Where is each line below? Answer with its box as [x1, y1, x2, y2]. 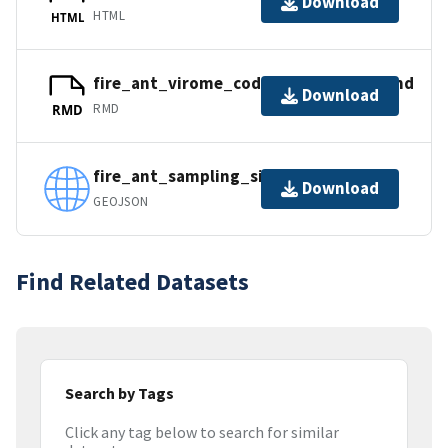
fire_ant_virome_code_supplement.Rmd [93, 72, 414, 95]
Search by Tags [65, 382, 174, 403]
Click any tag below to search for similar [65, 422, 339, 443]
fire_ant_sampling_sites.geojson [93, 165, 355, 188]
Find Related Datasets [16, 265, 249, 297]
